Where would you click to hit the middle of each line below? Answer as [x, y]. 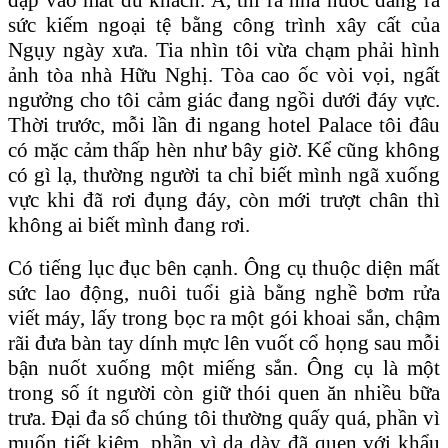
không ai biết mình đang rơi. [129, 224]
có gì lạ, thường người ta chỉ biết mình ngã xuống [224, 174]
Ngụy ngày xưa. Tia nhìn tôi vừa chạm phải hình [224, 49]
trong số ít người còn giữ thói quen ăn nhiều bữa [224, 392]
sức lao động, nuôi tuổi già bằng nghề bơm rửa [224, 292]
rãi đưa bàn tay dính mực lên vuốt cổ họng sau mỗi [224, 342]
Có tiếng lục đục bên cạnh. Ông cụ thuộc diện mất [224, 267]
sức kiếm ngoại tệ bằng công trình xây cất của [224, 24]
